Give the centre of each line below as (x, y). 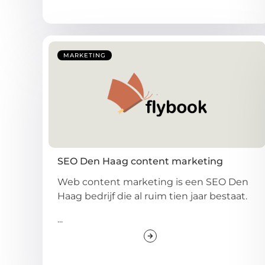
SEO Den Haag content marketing (140, 161)
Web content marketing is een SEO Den (153, 182)
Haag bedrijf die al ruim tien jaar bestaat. (152, 196)
